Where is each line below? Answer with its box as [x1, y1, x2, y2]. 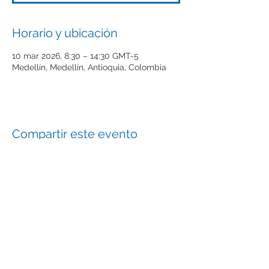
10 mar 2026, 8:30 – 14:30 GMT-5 [12, 51, 139, 61]
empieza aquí [65, 217, 127, 229]
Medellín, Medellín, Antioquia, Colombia [12, 62, 166, 72]
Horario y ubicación [12, 26, 118, 40]
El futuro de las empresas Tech [25, 204, 168, 216]
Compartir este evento [12, 127, 138, 141]
